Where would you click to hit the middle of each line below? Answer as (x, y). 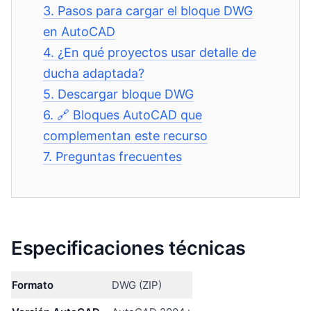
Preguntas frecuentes (119, 157)
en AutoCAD (79, 32)
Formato (33, 285)
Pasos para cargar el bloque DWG (155, 11)
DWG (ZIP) (136, 285)
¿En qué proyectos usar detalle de (157, 52)
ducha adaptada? (94, 73)
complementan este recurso (126, 136)
